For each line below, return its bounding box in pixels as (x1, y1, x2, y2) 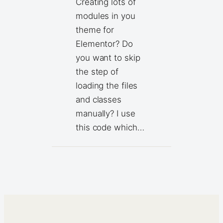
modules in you (76, 11, 135, 21)
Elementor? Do (76, 39, 133, 49)
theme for (76, 25, 114, 35)
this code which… (76, 122, 144, 133)
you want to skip (76, 53, 140, 63)
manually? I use (76, 109, 135, 119)
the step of (76, 67, 118, 77)
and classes (76, 95, 121, 105)
